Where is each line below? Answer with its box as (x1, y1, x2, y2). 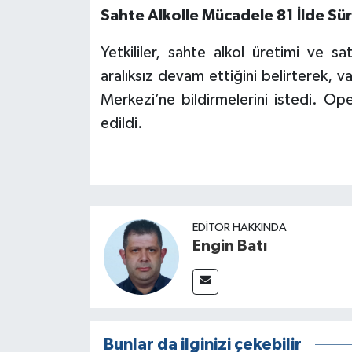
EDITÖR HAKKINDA (192, 221, 287, 233)
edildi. (100, 115, 143, 132)
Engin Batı (192, 237, 267, 254)
